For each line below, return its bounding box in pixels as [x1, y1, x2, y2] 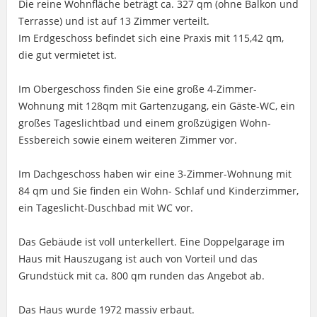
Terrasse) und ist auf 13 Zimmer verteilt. [18, 13, 209, 28]
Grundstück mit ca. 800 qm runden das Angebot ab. [18, 268, 265, 282]
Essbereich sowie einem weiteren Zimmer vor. [18, 132, 237, 146]
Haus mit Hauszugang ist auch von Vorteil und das [18, 251, 258, 265]
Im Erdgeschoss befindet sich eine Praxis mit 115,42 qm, [18, 30, 284, 45]
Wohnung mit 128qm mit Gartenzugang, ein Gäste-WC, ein [18, 98, 295, 113]
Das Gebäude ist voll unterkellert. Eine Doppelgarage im [18, 234, 284, 248]
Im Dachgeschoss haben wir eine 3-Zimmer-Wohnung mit [18, 166, 292, 180]
